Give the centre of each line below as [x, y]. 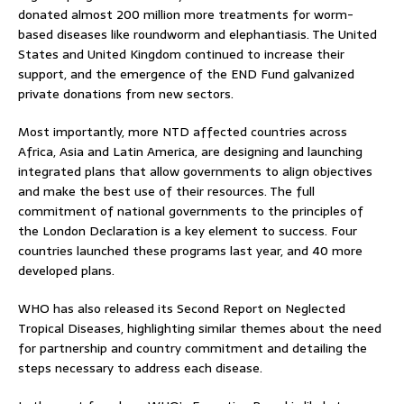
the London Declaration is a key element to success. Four [188, 230]
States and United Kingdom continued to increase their [181, 54]
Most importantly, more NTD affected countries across [183, 131]
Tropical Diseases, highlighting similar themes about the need [200, 328]
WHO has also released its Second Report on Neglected [182, 308]
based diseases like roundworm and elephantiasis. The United [197, 34]
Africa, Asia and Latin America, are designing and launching [190, 151]
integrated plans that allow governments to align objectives [195, 171]
